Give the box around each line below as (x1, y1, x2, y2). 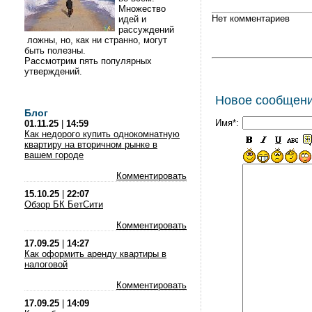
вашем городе (24, 150, 84, 160)
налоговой (24, 259, 68, 270)
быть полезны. (24, 45, 88, 56)
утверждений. (24, 66, 85, 77)
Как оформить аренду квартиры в (24, 249, 166, 259)
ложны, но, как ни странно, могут (24, 35, 167, 45)
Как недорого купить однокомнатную (24, 129, 180, 139)
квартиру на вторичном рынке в (24, 139, 157, 150)
